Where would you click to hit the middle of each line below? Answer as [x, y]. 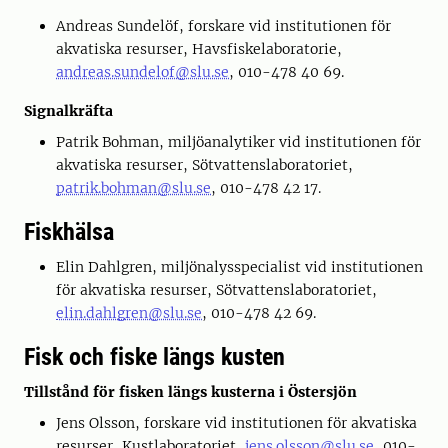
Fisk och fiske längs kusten [154, 357]
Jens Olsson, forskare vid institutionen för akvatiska [236, 423]
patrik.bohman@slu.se [133, 188]
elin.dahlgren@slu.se [129, 313]
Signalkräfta [68, 111]
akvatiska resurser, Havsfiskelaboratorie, [199, 49]
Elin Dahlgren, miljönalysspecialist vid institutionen [239, 267]
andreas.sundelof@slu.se [142, 72]
